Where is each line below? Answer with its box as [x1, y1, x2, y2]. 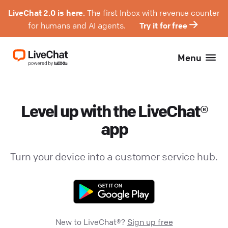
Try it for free [139, 20, 187, 31]
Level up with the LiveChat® [20, 101, 208, 121]
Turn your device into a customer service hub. [10, 150, 218, 163]
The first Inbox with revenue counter [85, 8, 220, 18]
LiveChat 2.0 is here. [8, 8, 85, 18]
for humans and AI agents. [28, 20, 128, 31]
